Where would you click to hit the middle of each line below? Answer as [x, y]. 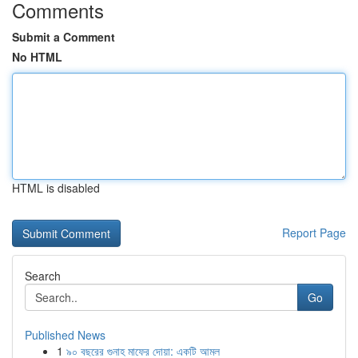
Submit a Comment [64, 37]
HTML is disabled [56, 188]
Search [43, 276]
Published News [65, 335]
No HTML [37, 57]
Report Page [314, 233]
